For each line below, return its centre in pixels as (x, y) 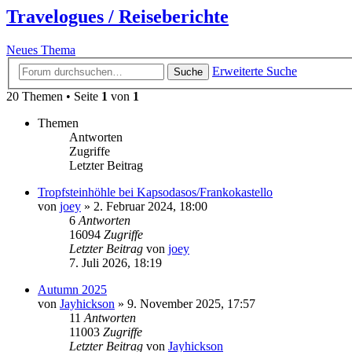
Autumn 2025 (72, 289)
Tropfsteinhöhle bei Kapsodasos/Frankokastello (155, 192)
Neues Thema (41, 50)
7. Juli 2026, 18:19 (115, 262)
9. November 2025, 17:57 (191, 303)
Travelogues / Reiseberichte (117, 17)
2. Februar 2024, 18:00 (150, 206)
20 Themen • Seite (54, 96)
